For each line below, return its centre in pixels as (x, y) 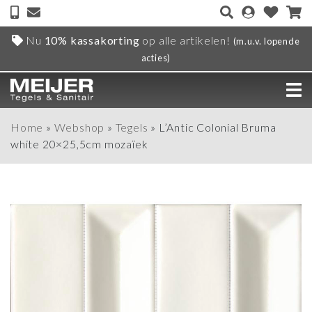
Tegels (132, 127)
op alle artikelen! (186, 40)
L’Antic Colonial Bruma (217, 127)
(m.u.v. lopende (266, 41)
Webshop (79, 127)
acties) (156, 57)
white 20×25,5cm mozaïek (79, 144)
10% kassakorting (92, 40)
